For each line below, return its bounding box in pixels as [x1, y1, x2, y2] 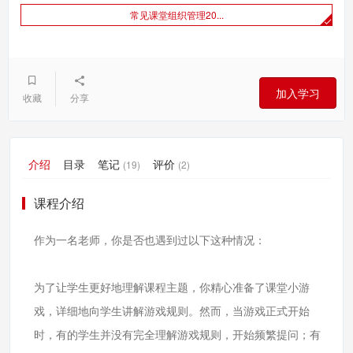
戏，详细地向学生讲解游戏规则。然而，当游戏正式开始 [34, 303, 310, 319]
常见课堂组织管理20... [129, 8, 224, 22]
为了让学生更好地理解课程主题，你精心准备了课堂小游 [34, 279, 310, 295]
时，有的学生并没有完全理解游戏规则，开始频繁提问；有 [34, 326, 321, 343]
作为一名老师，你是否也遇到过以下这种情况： [34, 232, 266, 248]
